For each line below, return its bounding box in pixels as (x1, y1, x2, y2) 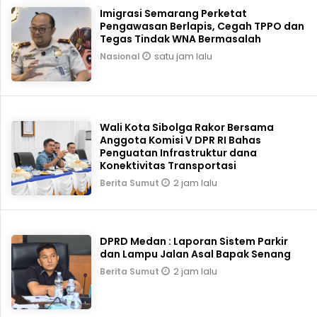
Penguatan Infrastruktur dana (100, 145, 258, 160)
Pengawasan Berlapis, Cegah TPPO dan (100, 18, 305, 33)
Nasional (100, 50, 143, 62)
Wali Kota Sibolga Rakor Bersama (100, 120, 275, 134)
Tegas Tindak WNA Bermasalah (100, 31, 262, 46)
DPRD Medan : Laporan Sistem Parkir (100, 234, 289, 248)
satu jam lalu (154, 49, 213, 63)
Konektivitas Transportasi (100, 158, 237, 173)
